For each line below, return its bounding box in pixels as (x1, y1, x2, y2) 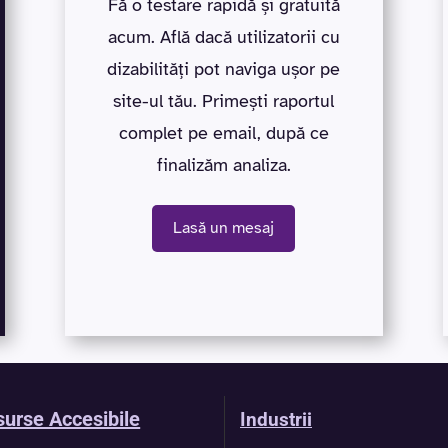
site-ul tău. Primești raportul (113, 90, 335, 113)
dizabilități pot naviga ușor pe (107, 58, 341, 81)
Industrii (240, 409, 312, 432)
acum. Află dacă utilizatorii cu (107, 26, 340, 49)
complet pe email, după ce (118, 122, 329, 145)
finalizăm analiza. (156, 154, 291, 177)
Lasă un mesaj (173, 218, 275, 239)
